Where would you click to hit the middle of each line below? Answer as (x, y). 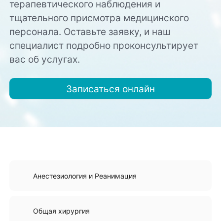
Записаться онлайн (110, 89)
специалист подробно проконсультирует (104, 46)
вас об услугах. (45, 59)
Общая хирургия (61, 211)
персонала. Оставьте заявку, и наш (90, 32)
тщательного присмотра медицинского (99, 18)
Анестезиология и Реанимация (85, 176)
